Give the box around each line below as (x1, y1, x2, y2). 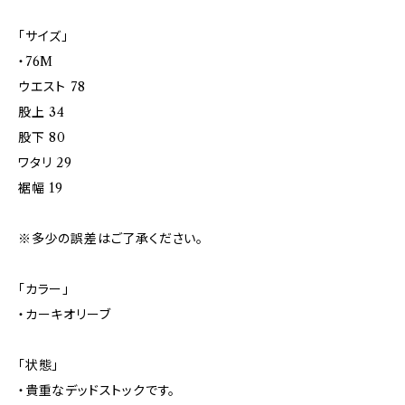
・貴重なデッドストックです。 (18, 381, 176, 399)
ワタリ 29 (18, 154, 72, 171)
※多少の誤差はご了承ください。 (18, 230, 203, 247)
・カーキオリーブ (18, 306, 111, 323)
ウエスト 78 (18, 78, 86, 95)
